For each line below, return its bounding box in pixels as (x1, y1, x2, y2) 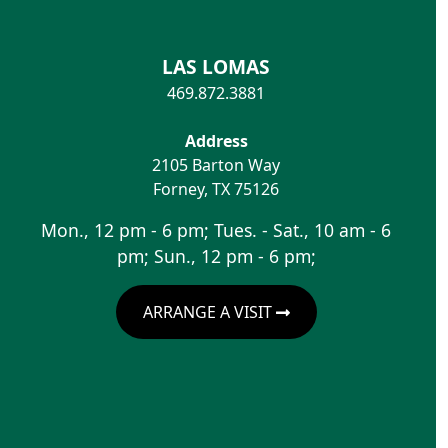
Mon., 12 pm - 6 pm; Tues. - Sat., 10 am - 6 (41, 217, 391, 242)
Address (184, 129, 248, 152)
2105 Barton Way (152, 153, 280, 176)
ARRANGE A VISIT (142, 300, 276, 323)
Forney (153, 177, 204, 200)
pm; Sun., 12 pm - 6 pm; (116, 243, 316, 268)
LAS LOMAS (162, 52, 270, 80)
